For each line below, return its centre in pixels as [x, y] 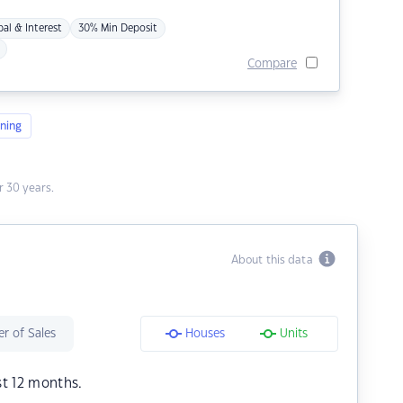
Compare [272, 64]
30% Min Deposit [118, 28]
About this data [274, 260]
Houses [205, 334]
